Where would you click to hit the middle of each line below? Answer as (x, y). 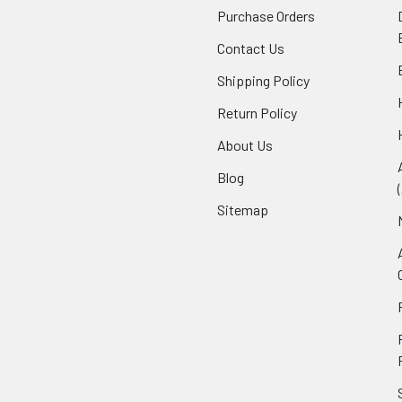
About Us (245, 144)
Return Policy (257, 112)
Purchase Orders (266, 15)
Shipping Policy (263, 80)
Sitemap (243, 209)
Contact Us (251, 48)
